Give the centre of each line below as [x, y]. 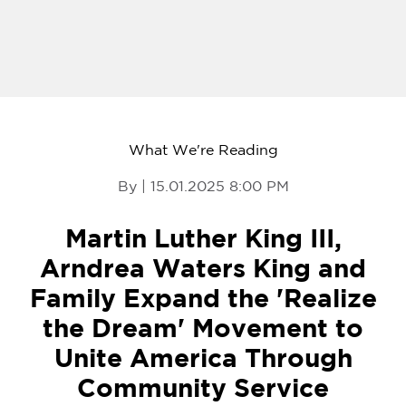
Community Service [203, 390]
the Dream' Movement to [203, 330]
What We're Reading [203, 151]
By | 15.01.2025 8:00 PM [203, 188]
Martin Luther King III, [203, 241]
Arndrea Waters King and [203, 271]
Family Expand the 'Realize [203, 300]
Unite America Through [203, 360]
